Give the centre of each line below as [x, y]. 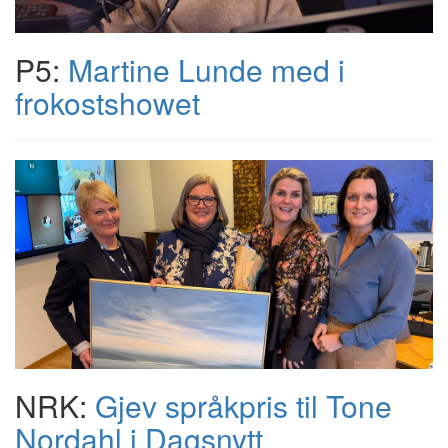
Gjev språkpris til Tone [243, 405]
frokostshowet [107, 102]
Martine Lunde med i [206, 69]
